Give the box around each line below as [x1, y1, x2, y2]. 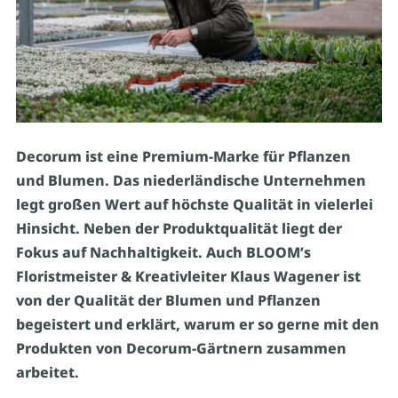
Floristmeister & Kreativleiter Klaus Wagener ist [15, 266, 361, 286]
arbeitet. [15, 362, 83, 382]
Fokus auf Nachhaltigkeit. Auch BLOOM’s [15, 242, 311, 262]
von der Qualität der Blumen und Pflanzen [15, 290, 321, 310]
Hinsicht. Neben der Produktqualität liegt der [15, 218, 342, 238]
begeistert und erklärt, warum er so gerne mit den [15, 314, 379, 334]
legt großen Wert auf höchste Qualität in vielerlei [15, 194, 373, 214]
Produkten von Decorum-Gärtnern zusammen [15, 338, 346, 358]
